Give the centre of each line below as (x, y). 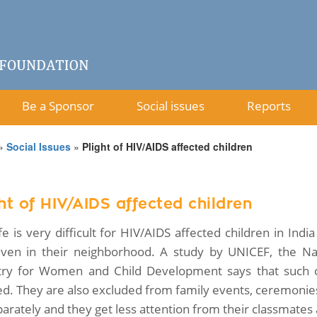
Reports (269, 106)
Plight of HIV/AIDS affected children (167, 146)
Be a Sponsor (58, 106)
